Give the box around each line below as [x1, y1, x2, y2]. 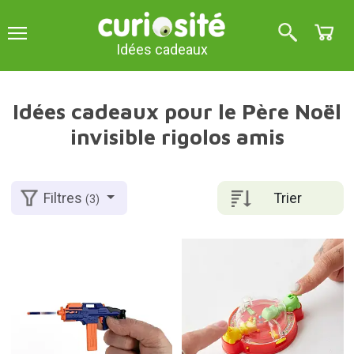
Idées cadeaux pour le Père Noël [13, 99, 341, 124]
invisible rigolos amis [70, 124, 284, 149]
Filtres [43, 190, 86, 207]
